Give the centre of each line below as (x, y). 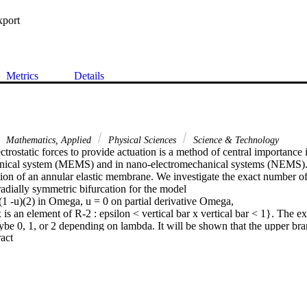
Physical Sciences (142, 139)
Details (89, 75)
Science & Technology (235, 139)
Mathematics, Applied (49, 139)
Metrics (22, 75)
